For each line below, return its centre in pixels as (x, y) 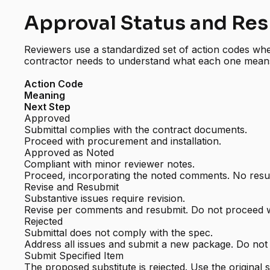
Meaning (45, 96)
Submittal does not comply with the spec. (119, 233)
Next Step (48, 107)
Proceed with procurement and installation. (123, 141)
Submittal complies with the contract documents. (136, 130)
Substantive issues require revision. (105, 199)
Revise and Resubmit (72, 187)
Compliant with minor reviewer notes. (110, 164)
